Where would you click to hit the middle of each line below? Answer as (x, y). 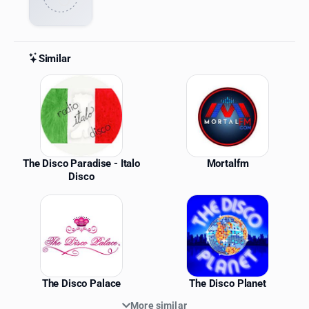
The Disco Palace (81, 283)
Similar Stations (78, 82)
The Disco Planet (228, 283)
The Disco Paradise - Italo (81, 163)
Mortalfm (228, 163)
